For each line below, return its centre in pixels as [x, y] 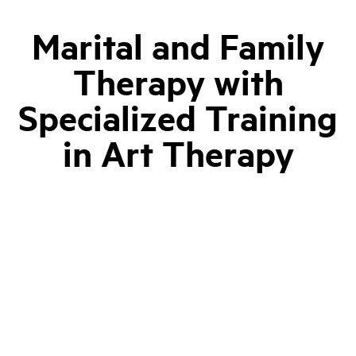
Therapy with [178, 81]
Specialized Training [178, 117]
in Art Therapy [178, 153]
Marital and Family [178, 46]
